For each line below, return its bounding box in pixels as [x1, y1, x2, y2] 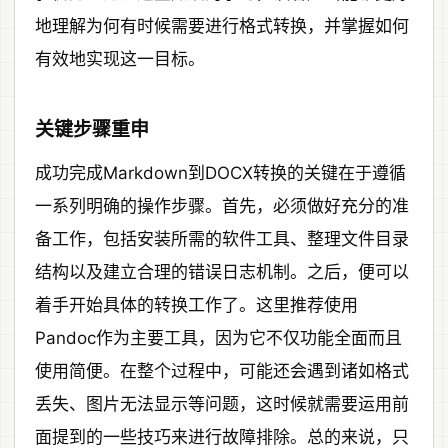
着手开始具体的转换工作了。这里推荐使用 [35, 294, 358, 315]
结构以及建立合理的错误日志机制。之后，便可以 [35, 261, 409, 282]
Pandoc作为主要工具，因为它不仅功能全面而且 [35, 327, 402, 348]
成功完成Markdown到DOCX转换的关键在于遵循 [35, 162, 406, 183]
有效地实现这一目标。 [35, 48, 205, 69]
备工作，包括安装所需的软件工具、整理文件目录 [35, 228, 409, 249]
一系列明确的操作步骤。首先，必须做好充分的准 [35, 195, 409, 216]
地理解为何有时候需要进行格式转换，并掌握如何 [35, 15, 409, 36]
